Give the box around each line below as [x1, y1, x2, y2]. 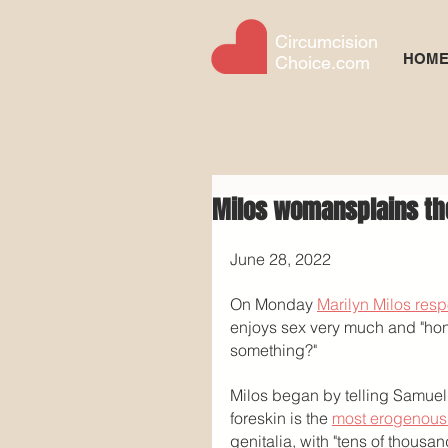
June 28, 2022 [230, 249, 331, 269]
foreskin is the [230, 408, 332, 428]
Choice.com [275, 52, 370, 73]
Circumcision [275, 31, 378, 52]
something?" [230, 340, 321, 360]
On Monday [230, 294, 317, 314]
